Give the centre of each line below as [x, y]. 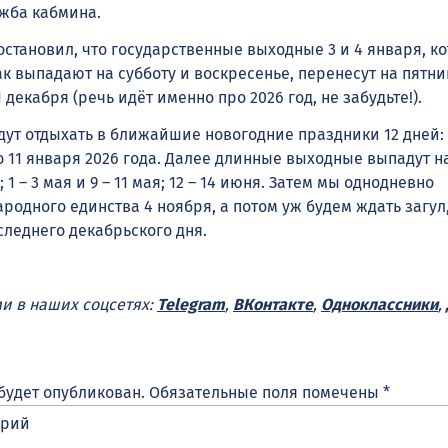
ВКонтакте [273, 304]
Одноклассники [379, 304]
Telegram [191, 304]
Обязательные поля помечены [266, 392]
